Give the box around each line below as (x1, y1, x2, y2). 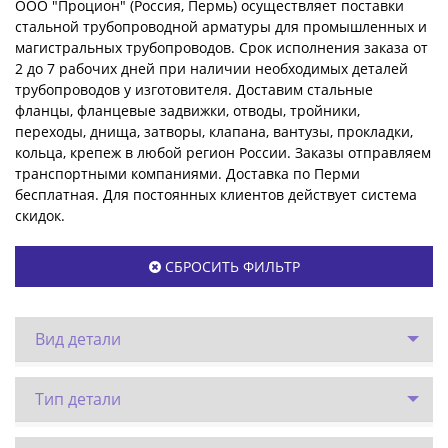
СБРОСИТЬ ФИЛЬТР (160, 256, 300, 276)
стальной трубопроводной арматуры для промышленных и (15, 16, 427, 36)
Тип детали (35, 387, 121, 410)
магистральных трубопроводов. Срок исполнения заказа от (15, 37, 428, 57)
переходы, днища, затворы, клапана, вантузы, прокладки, (15, 121, 413, 141)
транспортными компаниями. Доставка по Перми (15, 163, 360, 183)
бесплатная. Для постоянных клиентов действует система (15, 184, 417, 204)
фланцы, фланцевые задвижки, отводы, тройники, (15, 100, 360, 120)
